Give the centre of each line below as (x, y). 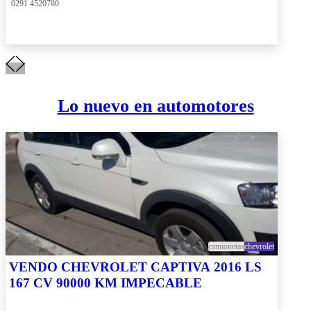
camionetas (226, 246)
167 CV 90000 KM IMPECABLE (106, 283)
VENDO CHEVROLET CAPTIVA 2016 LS (135, 267)
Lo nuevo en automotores (155, 106)
